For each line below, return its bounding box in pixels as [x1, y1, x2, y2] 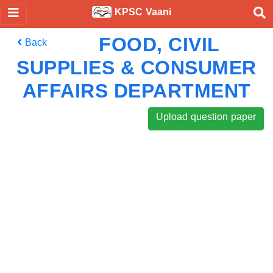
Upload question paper [156, 112, 256, 126]
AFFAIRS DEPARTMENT [22, 80, 251, 102]
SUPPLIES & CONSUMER [16, 57, 257, 79]
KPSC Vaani [112, 7, 171, 21]
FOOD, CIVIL [99, 34, 220, 55]
